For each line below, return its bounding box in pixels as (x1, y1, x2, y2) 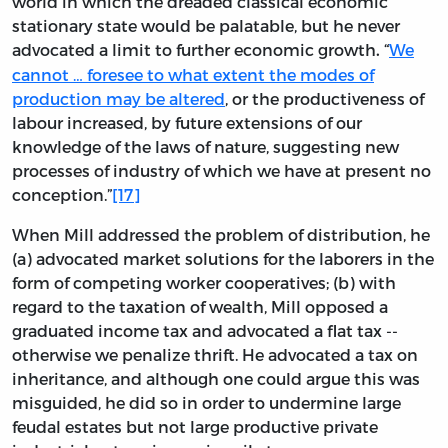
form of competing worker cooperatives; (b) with (12, 272, 396, 292)
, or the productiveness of (225, 88, 424, 108)
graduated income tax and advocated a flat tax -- (12, 320, 398, 340)
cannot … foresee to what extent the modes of (12, 64, 374, 84)
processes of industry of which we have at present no (12, 160, 431, 180)
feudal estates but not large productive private (12, 416, 378, 436)
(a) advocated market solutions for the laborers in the (12, 248, 434, 268)
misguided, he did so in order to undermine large (12, 392, 401, 412)
